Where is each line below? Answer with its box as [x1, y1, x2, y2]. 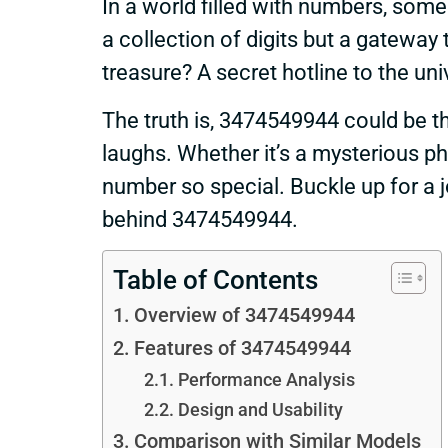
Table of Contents [113, 265, 318, 295]
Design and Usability [177, 399, 343, 420]
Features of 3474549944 [133, 337, 351, 360]
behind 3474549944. [102, 206, 298, 232]
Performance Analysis [177, 369, 355, 390]
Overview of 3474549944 [133, 304, 355, 327]
